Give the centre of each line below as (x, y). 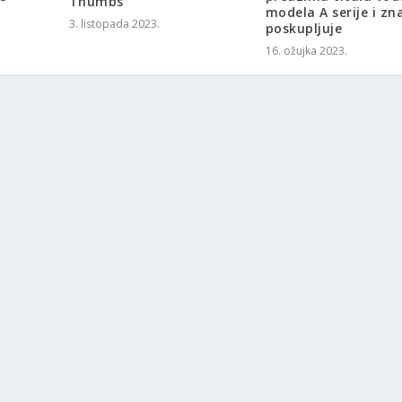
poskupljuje (304, 29)
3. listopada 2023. (114, 24)
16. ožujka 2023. (306, 51)
